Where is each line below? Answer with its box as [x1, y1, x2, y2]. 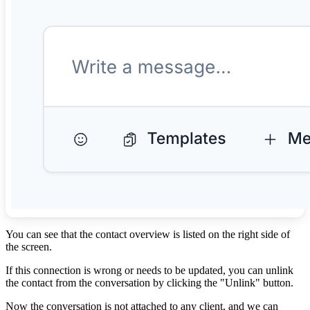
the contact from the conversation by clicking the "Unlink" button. [6, 276, 293, 289]
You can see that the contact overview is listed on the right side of [6, 228, 290, 240]
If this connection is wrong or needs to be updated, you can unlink [6, 264, 293, 276]
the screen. [6, 240, 52, 253]
